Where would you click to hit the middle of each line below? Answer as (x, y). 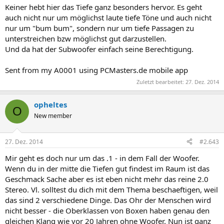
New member (53, 116)
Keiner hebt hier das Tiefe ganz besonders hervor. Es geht (103, 7)
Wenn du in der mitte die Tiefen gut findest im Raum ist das (107, 168)
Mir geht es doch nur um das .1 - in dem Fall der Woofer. (102, 158)
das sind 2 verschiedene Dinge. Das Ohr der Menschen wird (108, 200)
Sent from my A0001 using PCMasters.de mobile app (96, 70)
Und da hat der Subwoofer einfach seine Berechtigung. (99, 49)
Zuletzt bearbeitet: (161, 82)
